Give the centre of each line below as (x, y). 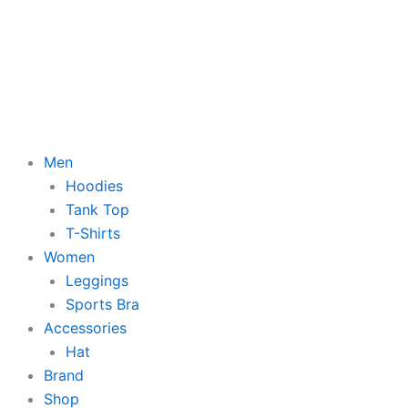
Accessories (85, 327)
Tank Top (97, 209)
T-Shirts (93, 233)
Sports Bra (102, 304)
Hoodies (94, 185)
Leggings (97, 280)
